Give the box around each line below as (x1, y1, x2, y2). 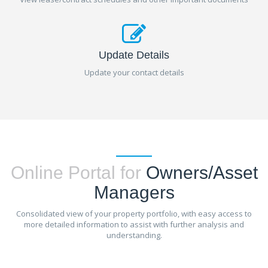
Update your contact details (84, 67, 184, 78)
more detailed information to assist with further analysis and (24, 219, 244, 230)
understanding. (106, 230, 162, 241)
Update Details (99, 49, 169, 62)
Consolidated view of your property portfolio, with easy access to (16, 208, 252, 220)
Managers (93, 182, 175, 203)
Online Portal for (10, 163, 141, 183)
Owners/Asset (141, 163, 258, 183)
